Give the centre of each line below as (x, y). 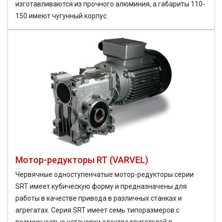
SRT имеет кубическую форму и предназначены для (101, 187)
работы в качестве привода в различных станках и (99, 198)
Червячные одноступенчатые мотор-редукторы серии (105, 175)
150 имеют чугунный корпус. (62, 16)
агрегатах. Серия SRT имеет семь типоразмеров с (97, 210)
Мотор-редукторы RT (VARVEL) (82, 160)
